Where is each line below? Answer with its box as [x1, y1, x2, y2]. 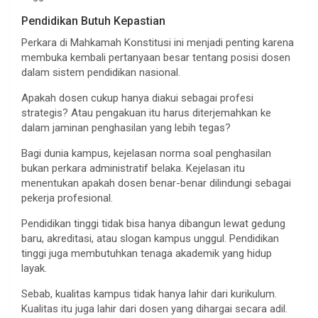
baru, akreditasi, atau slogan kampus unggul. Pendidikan [21, 231, 279, 245]
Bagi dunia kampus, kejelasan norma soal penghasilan [21, 146, 271, 160]
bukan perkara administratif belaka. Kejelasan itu [21, 161, 245, 175]
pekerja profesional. [21, 191, 113, 204]
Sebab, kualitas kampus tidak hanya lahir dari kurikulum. [21, 287, 277, 300]
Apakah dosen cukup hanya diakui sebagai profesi [21, 91, 253, 104]
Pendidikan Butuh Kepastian [21, 13, 165, 28]
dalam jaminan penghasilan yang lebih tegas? [21, 121, 231, 134]
